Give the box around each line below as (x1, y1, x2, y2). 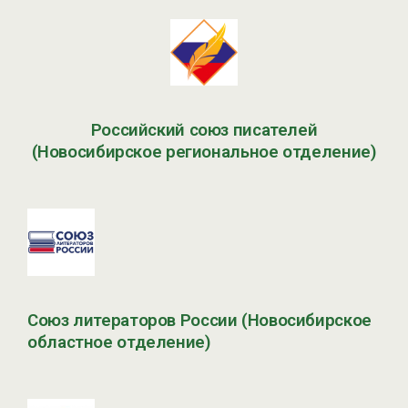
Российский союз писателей (90, 120, 318, 141)
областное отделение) (27, 332, 211, 353)
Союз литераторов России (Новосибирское (27, 311, 372, 331)
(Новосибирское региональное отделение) (31, 142, 377, 163)
